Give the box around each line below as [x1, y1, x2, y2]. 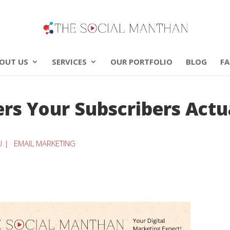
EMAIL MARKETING [13, 138, 75, 148]
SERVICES [52, 56, 87, 67]
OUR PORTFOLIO [110, 56, 172, 67]
